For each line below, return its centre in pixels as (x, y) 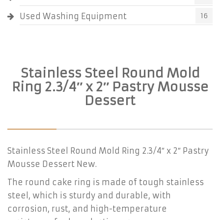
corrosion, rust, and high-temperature (87, 209)
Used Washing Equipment (73, 16)
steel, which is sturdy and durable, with (89, 195)
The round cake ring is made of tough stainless (106, 182)
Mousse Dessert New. (52, 164)
